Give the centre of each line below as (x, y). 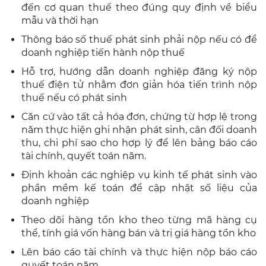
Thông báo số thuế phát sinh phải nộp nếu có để (139, 39)
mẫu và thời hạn (60, 20)
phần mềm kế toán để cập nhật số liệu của (139, 188)
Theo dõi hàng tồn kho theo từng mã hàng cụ (139, 220)
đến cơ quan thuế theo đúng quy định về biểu (139, 7)
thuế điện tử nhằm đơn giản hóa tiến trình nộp (139, 84)
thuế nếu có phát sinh (74, 97)
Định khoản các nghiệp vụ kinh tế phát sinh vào (139, 175)
